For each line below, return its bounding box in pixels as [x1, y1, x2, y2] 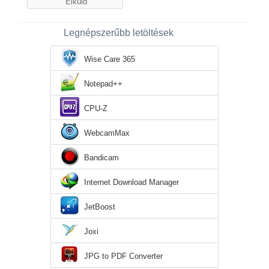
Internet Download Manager [84, 177, 179, 187]
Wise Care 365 [84, 54, 135, 64]
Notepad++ [84, 79, 122, 88]
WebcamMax [84, 128, 130, 138]
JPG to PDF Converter [84, 251, 163, 261]
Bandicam [84, 153, 119, 162]
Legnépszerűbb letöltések [64, 27, 174, 38]
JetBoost [84, 202, 115, 211]
